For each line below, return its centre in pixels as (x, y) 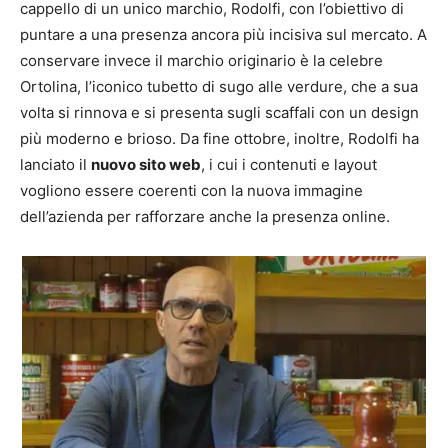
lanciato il (55, 164)
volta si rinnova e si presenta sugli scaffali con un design (219, 112)
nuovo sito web (146, 164)
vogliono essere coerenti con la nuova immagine (191, 190)
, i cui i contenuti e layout (289, 164)
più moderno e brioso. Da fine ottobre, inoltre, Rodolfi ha (219, 138)
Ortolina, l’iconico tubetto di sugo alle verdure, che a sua (219, 86)
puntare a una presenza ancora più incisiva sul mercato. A (223, 34)
